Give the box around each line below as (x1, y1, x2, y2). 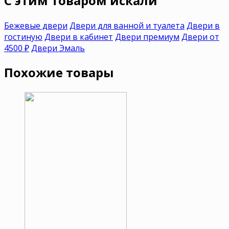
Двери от (181, 31, 219, 42)
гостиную (4, 31, 42, 42)
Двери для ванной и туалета (70, 19, 185, 31)
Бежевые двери (4, 19, 67, 31)
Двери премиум (115, 31, 179, 42)
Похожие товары (4, 64, 114, 81)
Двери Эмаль (31, 42, 85, 54)
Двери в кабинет (44, 31, 113, 42)
